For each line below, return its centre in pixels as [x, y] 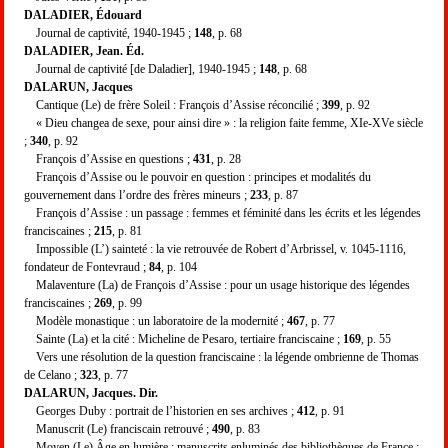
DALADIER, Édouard [83, 14]
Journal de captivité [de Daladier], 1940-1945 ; [141, 68]
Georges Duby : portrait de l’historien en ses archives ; [160, 410]
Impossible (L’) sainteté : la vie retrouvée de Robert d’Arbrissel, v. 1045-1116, [215, 248]
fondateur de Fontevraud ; [86, 266]
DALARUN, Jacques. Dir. [91, 392]
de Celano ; [52, 374]
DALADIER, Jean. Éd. [84, 50]
